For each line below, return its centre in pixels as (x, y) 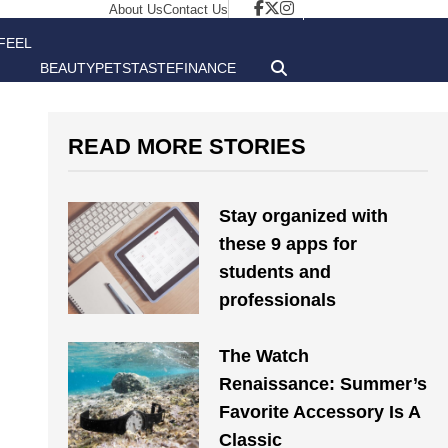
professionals (277, 300)
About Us (136, 9)
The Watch (263, 356)
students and (274, 272)
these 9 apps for (287, 244)
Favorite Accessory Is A (319, 412)
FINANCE (205, 68)
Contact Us (195, 9)
